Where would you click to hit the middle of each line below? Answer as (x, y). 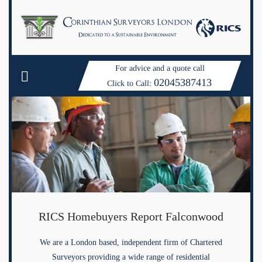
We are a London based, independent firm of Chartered (131, 243)
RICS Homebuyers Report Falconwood (131, 217)
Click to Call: (131, 84)
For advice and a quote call (160, 68)
